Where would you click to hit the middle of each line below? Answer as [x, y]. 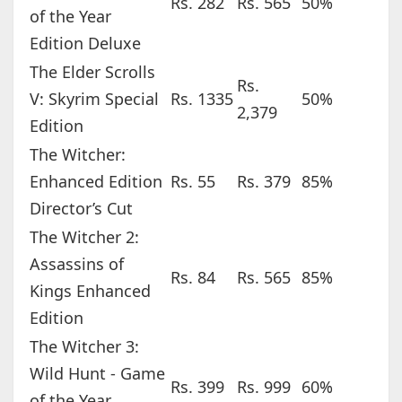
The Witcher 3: [84, 347]
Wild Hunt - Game [97, 374]
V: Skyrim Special [94, 99]
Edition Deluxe [85, 44]
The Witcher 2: [84, 237]
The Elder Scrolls [92, 72]
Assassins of [76, 264]
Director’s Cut [81, 209]
